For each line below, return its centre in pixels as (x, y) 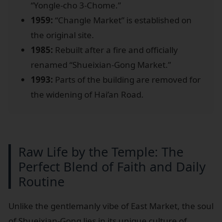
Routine (41, 181)
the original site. (62, 35)
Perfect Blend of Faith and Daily (112, 166)
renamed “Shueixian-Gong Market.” (101, 64)
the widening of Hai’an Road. (87, 94)
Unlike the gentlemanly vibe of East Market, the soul (111, 206)
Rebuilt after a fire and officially (115, 50)
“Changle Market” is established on (122, 20)
